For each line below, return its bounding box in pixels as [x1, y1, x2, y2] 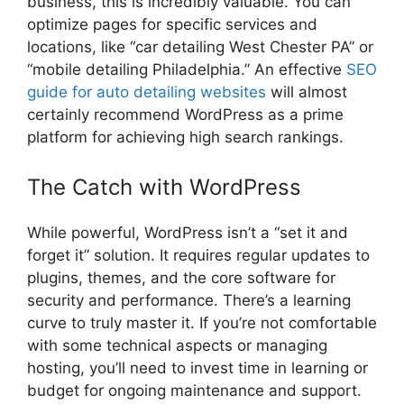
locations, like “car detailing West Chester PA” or [27, 37, 373, 56]
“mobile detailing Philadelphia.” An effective [27, 60, 346, 78]
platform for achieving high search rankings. [27, 127, 344, 146]
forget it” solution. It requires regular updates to [27, 246, 370, 265]
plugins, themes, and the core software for [27, 269, 335, 288]
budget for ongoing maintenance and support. [27, 381, 362, 400]
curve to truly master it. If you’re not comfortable [27, 314, 377, 333]
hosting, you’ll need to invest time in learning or [27, 359, 368, 378]
